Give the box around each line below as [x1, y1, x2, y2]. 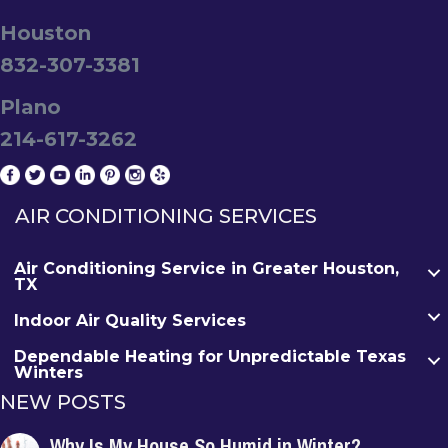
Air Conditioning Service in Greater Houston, [14, 259, 399, 279]
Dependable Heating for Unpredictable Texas [14, 347, 406, 367]
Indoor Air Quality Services [14, 311, 246, 331]
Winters [14, 363, 83, 383]
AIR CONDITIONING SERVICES [15, 204, 317, 229]
